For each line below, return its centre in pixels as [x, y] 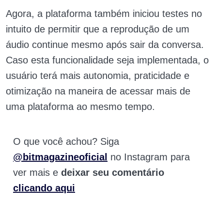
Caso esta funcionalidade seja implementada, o [107, 60]
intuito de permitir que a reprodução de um [98, 29]
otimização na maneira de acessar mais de [98, 91]
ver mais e [37, 173]
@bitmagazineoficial [60, 157]
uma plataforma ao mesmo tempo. [80, 107]
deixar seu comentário [113, 173]
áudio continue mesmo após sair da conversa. [105, 45]
